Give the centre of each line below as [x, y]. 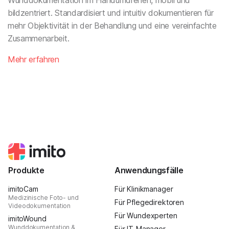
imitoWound [27, 218]
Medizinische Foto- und [43, 197]
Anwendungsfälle [149, 170]
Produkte [26, 170]
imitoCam [23, 189]
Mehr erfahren [33, 59]
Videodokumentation [40, 205]
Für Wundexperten [146, 215]
